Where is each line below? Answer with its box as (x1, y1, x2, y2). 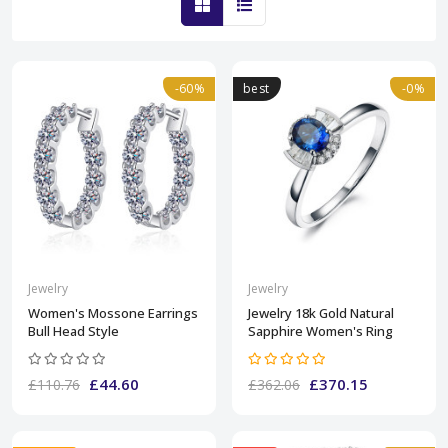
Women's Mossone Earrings (28, 303, 198, 322)
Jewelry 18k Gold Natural (248, 303, 394, 322)
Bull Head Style (28, 321, 119, 340)
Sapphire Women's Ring (248, 321, 393, 340)
